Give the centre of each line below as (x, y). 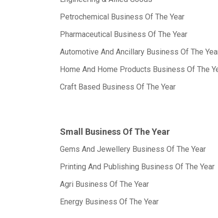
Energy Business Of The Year (109, 202)
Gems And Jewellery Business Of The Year (133, 149)
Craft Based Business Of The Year (118, 87)
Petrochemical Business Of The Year (122, 17)
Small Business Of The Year (115, 132)
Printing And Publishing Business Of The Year (137, 167)
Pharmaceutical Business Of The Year (124, 34)
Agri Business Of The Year (104, 184)
